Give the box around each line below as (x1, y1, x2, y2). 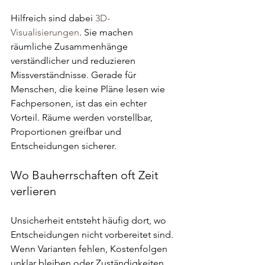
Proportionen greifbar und (11, 126, 124, 137)
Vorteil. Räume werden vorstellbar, (11, 112, 155, 123)
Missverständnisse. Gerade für (11, 69, 138, 80)
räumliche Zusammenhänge (11, 41, 130, 52)
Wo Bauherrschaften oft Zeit (11, 168, 161, 182)
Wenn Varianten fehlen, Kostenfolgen (11, 243, 170, 254)
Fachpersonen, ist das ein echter (11, 98, 149, 109)
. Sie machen (79, 27, 135, 38)
